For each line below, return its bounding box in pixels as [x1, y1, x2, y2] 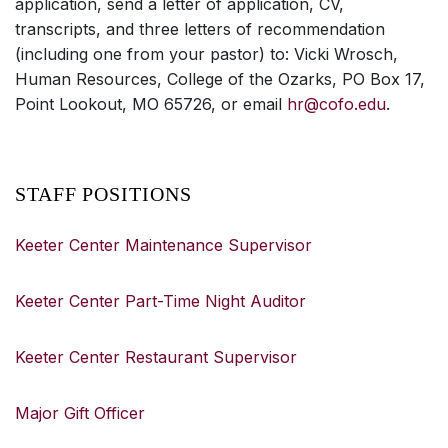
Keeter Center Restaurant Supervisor [15, 347, 297, 367]
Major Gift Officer [15, 403, 145, 423]
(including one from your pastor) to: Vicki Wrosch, [15, 44, 398, 64]
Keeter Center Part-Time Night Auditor [15, 291, 306, 311]
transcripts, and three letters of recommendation [15, 19, 385, 39]
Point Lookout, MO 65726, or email [15, 94, 287, 114]
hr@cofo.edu [287, 94, 386, 114]
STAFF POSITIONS [15, 183, 192, 205]
